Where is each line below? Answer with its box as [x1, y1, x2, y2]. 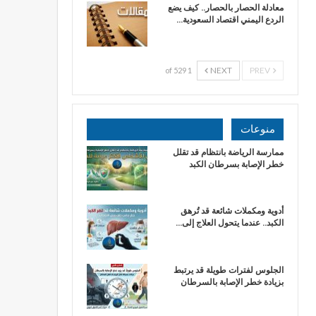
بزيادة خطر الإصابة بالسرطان [181, 275, 284, 288]
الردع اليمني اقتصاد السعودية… [176, 13, 284, 26]
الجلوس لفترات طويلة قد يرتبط [174, 263, 284, 276]
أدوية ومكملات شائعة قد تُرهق [181, 205, 284, 217]
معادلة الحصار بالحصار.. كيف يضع [168, 1, 284, 14]
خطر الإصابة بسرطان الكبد [189, 157, 284, 170]
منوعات [241, 123, 275, 135]
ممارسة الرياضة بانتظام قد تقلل [173, 145, 284, 158]
